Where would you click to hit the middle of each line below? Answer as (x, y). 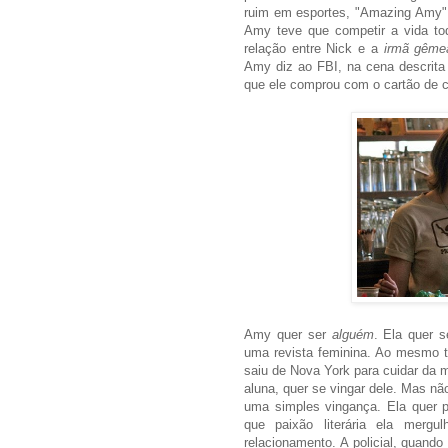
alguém (352, 334)
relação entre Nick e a (314, 48)
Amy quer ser (288, 334)
